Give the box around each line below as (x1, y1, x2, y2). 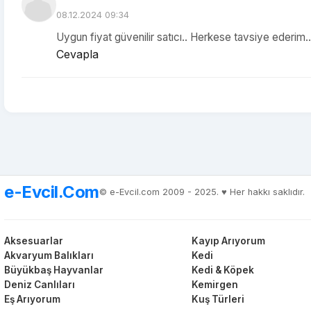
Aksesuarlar (4, 235, 63, 246)
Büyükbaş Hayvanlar (4, 264, 103, 276)
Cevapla (56, 47, 99, 61)
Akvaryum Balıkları (4, 250, 94, 261)
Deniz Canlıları (4, 279, 75, 290)
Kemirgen (192, 279, 239, 290)
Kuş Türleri (192, 294, 245, 305)
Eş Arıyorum (4, 294, 60, 305)
